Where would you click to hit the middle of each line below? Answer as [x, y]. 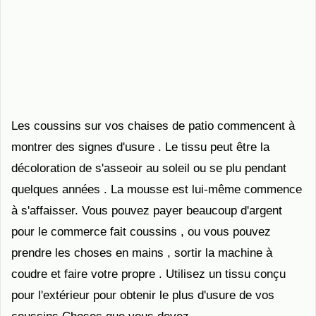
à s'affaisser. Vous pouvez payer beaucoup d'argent [147, 211]
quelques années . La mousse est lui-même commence [157, 189]
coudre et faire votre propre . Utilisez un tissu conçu [148, 274]
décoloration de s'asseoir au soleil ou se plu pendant [149, 168]
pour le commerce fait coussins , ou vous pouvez [141, 232]
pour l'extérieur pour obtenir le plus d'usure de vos [143, 295]
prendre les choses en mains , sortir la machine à [142, 253]
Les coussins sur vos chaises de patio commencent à [153, 126]
